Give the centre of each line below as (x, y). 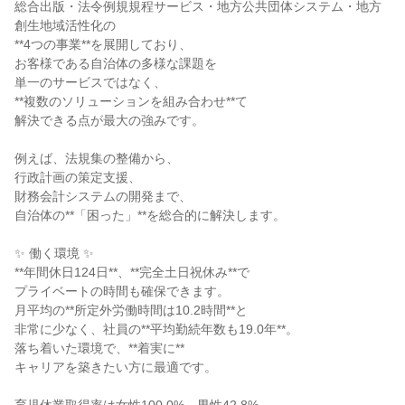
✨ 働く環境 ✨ (54, 253)
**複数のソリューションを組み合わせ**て (131, 101)
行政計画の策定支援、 (78, 177)
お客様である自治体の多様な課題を (116, 63)
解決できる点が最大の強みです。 (109, 120)
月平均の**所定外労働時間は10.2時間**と (131, 310)
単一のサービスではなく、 (90, 82)
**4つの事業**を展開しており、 (103, 44)
